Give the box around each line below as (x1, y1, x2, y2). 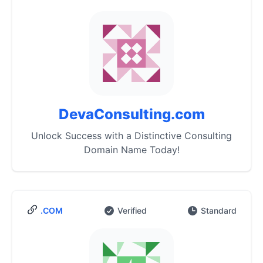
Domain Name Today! (83, 144, 180, 156)
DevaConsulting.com (58, 106, 205, 123)
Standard (201, 205, 237, 215)
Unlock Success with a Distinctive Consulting (31, 130, 232, 141)
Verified (117, 205, 147, 215)
